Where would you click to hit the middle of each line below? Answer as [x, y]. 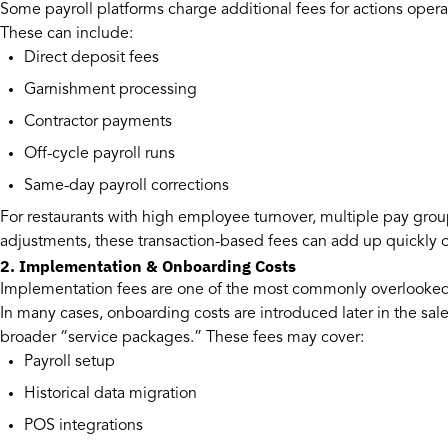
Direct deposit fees [91, 58]
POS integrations [83, 426]
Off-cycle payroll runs [99, 154]
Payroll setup [69, 362]
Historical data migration [110, 394]
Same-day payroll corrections [126, 186]
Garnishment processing [110, 90]
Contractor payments [98, 122]
